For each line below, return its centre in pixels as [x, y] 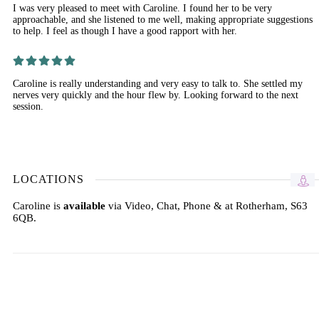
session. [28, 106]
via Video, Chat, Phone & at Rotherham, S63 [206, 205]
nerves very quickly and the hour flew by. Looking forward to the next [156, 95]
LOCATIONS [48, 179]
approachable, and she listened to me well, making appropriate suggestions [163, 19]
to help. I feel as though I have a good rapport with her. [125, 31]
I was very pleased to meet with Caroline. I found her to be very [142, 8]
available [84, 205]
